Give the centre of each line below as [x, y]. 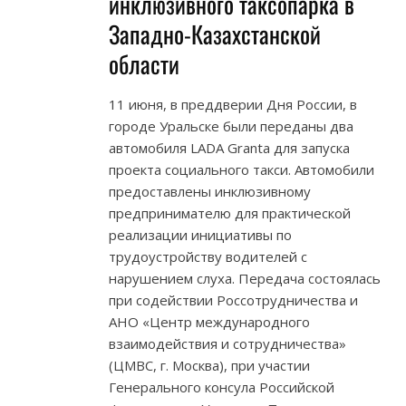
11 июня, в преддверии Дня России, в [233, 104]
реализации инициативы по [200, 234]
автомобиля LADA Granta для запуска [229, 147]
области [144, 63]
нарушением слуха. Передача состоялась [245, 278]
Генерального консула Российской [222, 387]
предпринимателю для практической [230, 213]
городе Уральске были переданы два [231, 126]
